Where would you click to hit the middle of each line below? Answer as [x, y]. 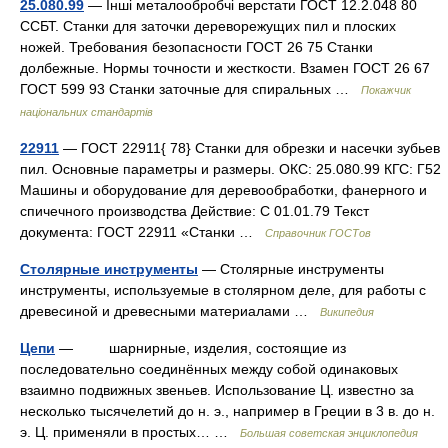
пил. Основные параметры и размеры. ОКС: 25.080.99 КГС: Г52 [230, 169]
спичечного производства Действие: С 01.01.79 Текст [194, 211]
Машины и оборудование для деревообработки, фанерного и [223, 190]
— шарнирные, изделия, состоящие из [200, 348]
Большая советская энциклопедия [329, 433]
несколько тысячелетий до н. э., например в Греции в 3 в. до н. [227, 411]
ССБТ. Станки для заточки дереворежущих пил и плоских [208, 26]
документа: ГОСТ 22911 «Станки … [142, 232]
